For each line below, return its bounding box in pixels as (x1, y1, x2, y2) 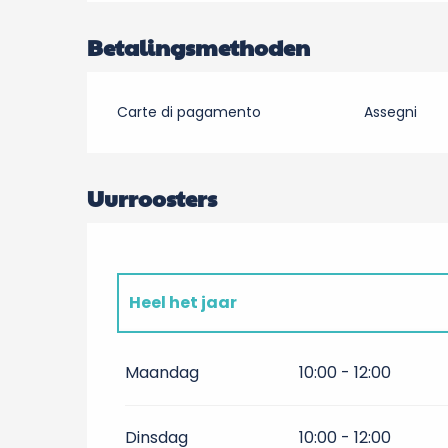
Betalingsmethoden (87, 32, 311, 62)
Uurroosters (87, 183, 218, 213)
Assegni (363, 102, 417, 122)
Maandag (125, 361, 200, 384)
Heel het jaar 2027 (129, 349, 282, 372)
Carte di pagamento (117, 102, 262, 122)
